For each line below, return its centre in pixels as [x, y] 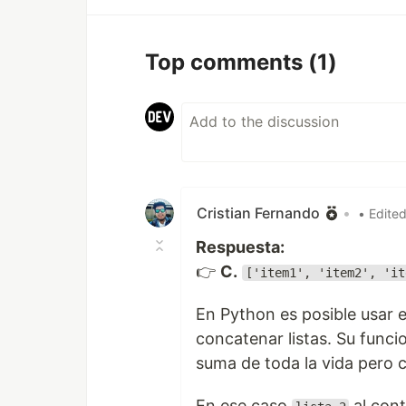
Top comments [227, 62]
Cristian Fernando [258, 213]
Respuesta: [240, 247]
